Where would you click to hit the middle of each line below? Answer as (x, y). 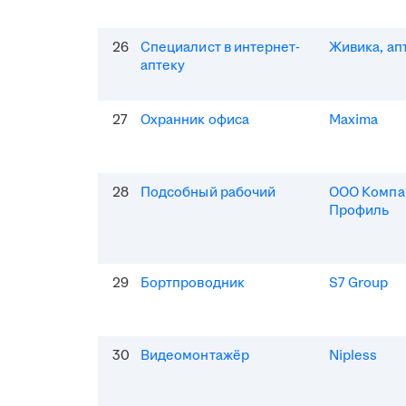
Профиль (359, 210)
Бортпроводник (193, 283)
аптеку (163, 65)
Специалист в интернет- (221, 47)
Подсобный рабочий (208, 192)
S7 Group (359, 283)
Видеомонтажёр (195, 355)
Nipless (353, 355)
